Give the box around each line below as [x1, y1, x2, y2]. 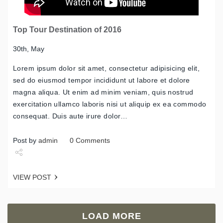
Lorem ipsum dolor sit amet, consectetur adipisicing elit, [13, 64, 200, 72]
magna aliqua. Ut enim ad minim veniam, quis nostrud [13, 88, 194, 96]
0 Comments [70, 136, 110, 144]
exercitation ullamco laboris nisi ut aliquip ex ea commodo [13, 100, 207, 108]
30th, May [13, 44, 44, 53]
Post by [13, 136, 38, 144]
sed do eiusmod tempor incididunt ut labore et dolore [13, 76, 190, 84]
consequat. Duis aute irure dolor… [13, 111, 128, 120]
